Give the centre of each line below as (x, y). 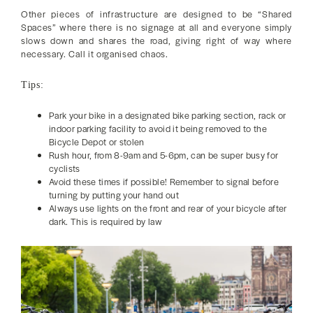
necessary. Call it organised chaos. (95, 53)
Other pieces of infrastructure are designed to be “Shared (156, 14)
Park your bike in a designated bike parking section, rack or (168, 115)
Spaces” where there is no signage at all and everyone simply (156, 27)
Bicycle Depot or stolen (97, 141)
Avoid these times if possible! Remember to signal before (164, 181)
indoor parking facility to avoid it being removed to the (158, 128)
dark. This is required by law (105, 221)
